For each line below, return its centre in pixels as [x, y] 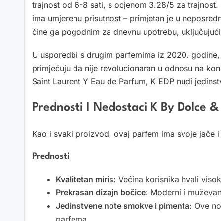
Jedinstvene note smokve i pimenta [123, 205]
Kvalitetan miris [85, 179]
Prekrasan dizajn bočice [101, 192]
